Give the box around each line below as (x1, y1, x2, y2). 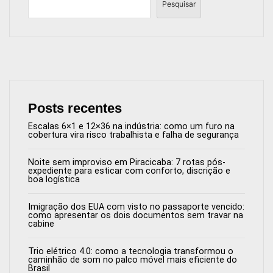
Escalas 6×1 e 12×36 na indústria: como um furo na (28, 121, 235, 132)
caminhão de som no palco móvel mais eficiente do (28, 254, 237, 265)
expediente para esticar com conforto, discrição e (28, 165, 230, 176)
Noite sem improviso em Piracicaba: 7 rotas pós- (28, 157, 225, 168)
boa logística (28, 174, 80, 185)
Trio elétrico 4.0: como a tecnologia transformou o (28, 246, 233, 257)
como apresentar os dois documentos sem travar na (28, 210, 243, 221)
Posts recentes (28, 100, 122, 116)
